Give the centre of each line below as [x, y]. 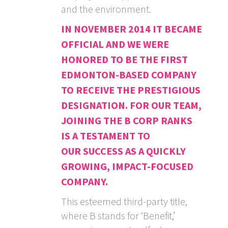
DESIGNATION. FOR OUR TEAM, [131, 105]
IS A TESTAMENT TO [106, 136]
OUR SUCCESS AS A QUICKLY [123, 151]
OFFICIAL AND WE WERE [115, 44]
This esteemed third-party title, [124, 202]
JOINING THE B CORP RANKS [127, 121]
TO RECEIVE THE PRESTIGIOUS [131, 90]
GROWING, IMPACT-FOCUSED [127, 166]
